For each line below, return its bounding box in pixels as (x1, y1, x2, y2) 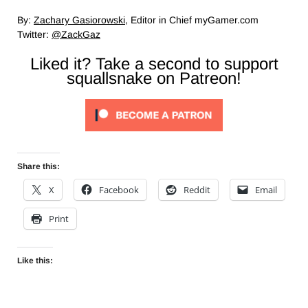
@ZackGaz (52, 28, 100, 40)
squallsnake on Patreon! (67, 68, 241, 87)
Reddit (184, 183, 210, 196)
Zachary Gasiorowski (34, 14, 125, 25)
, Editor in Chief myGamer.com (125, 14, 258, 25)
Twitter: (17, 28, 52, 40)
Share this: (17, 161, 60, 171)
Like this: (17, 255, 53, 265)
